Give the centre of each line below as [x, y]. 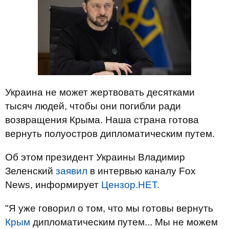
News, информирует [53, 185]
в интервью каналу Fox [142, 171]
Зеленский [30, 171]
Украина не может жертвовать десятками [100, 92]
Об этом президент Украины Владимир [95, 157]
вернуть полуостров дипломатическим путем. [110, 134]
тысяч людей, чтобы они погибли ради [93, 106]
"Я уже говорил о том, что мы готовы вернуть [109, 208]
